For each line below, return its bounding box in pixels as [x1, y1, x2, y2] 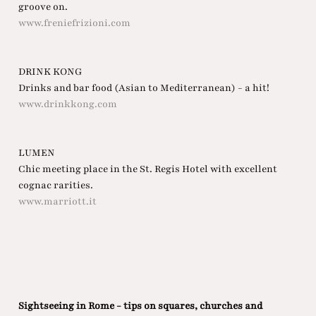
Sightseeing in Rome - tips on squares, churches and [18, 299, 262, 313]
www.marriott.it [18, 195, 97, 209]
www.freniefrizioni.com [18, 16, 130, 30]
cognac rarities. [18, 178, 93, 193]
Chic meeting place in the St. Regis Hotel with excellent [18, 162, 277, 176]
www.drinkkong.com [18, 97, 117, 111]
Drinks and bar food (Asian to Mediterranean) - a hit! [18, 81, 269, 95]
